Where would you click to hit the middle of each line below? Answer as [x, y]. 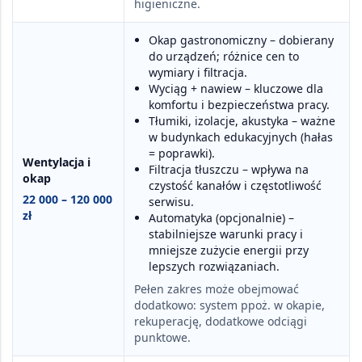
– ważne [312, 120]
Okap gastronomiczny [208, 40]
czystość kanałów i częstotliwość [235, 185]
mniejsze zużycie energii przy [229, 250]
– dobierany [300, 40]
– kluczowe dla [282, 88]
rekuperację [166, 321]
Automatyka [181, 217]
